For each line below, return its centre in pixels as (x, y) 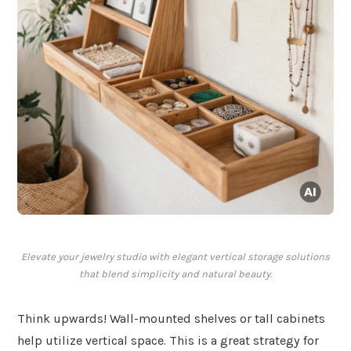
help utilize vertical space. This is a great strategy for (168, 341)
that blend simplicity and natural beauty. (175, 274)
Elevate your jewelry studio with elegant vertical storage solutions (175, 257)
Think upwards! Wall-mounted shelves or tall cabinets (171, 319)
